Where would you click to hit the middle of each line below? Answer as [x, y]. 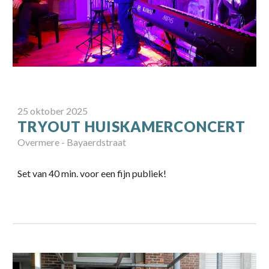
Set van [33, 173]
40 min [63, 173]
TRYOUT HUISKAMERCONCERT [132, 126]
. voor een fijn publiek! [122, 173]
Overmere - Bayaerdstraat [72, 142]
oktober [47, 110]
